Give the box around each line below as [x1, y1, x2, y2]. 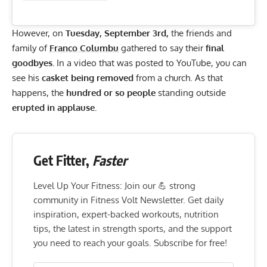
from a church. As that [133, 72, 223, 83]
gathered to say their [119, 42, 206, 54]
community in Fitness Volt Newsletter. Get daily [33, 194, 223, 206]
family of [12, 42, 49, 54]
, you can [211, 57, 247, 69]
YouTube [176, 57, 211, 69]
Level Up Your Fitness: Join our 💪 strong [33, 179, 195, 191]
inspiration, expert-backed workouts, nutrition [33, 208, 219, 220]
